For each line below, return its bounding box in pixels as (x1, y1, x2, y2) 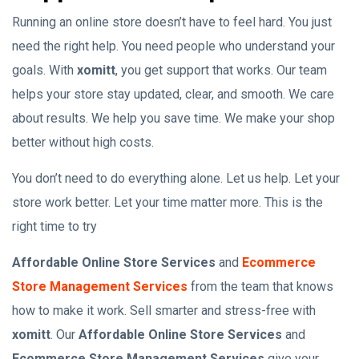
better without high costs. (12, 135, 154, 150)
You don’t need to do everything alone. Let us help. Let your (12, 171, 340, 186)
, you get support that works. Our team (115, 63, 327, 78)
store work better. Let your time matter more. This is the (12, 195, 323, 210)
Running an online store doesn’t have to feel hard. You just (12, 14, 332, 30)
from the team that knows (191, 279, 333, 294)
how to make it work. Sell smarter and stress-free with (12, 303, 316, 318)
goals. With (12, 63, 77, 78)
